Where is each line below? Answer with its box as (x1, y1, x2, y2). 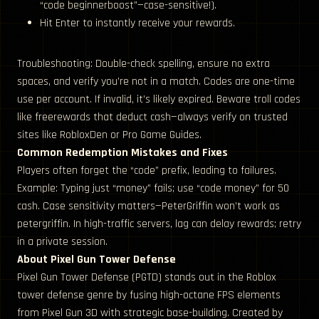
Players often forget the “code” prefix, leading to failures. (17, 163, 276, 179)
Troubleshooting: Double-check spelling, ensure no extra (17, 56, 270, 72)
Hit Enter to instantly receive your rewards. (40, 16, 235, 31)
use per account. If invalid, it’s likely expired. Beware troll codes (17, 92, 300, 108)
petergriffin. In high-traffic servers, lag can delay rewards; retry (17, 216, 301, 232)
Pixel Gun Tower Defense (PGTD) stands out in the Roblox (17, 270, 276, 286)
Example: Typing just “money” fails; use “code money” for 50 (17, 181, 289, 197)
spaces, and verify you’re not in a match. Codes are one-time (17, 74, 295, 90)
